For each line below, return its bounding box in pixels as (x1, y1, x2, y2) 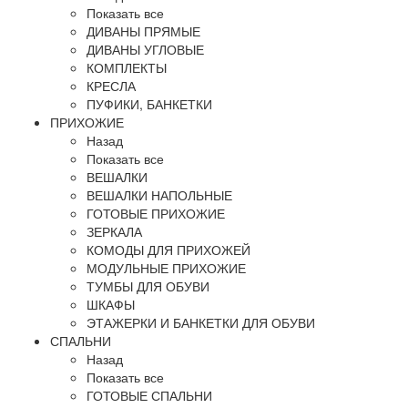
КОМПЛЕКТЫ (87, 58, 167, 76)
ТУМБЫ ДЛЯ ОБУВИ (87, 277, 209, 295)
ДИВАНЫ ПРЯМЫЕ (87, 22, 200, 40)
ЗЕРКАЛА (87, 222, 142, 240)
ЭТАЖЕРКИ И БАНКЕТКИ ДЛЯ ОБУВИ (87, 313, 315, 331)
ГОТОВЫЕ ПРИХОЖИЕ (87, 204, 225, 222)
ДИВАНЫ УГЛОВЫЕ (87, 40, 204, 58)
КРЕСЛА (87, 76, 136, 95)
